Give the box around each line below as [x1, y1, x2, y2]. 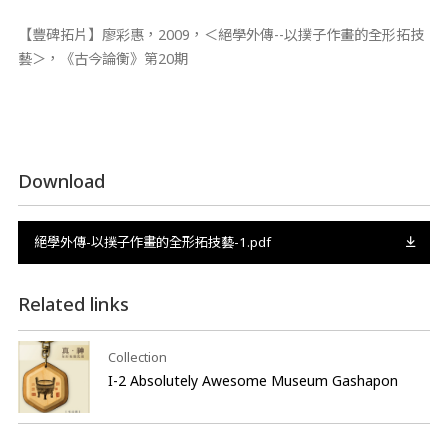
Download [17, 169, 105, 193]
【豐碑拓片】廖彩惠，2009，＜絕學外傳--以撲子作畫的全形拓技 [17, 25, 424, 44]
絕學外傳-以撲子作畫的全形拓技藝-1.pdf [33, 232, 271, 251]
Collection [107, 348, 167, 367]
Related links [17, 292, 129, 317]
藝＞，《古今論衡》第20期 [17, 49, 188, 68]
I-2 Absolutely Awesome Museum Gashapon [107, 371, 402, 391]
